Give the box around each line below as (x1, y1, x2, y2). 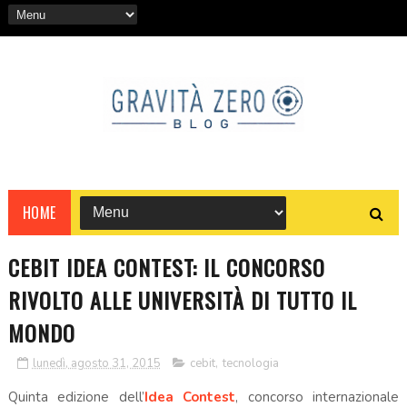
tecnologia (222, 354, 279, 372)
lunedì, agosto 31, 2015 (32, 354, 161, 372)
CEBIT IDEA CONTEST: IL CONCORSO (7, 250, 325, 283)
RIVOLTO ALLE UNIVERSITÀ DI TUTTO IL (7, 283, 357, 316)
